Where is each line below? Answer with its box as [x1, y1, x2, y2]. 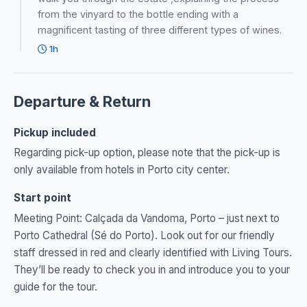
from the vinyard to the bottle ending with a [38, 8, 239, 20]
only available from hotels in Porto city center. [14, 163, 230, 177]
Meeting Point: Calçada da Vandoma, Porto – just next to [14, 212, 280, 225]
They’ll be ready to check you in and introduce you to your [14, 263, 290, 277]
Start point [14, 191, 71, 205]
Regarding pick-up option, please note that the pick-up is [14, 146, 280, 160]
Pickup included [14, 125, 96, 139]
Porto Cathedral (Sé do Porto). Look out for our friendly [14, 229, 275, 243]
